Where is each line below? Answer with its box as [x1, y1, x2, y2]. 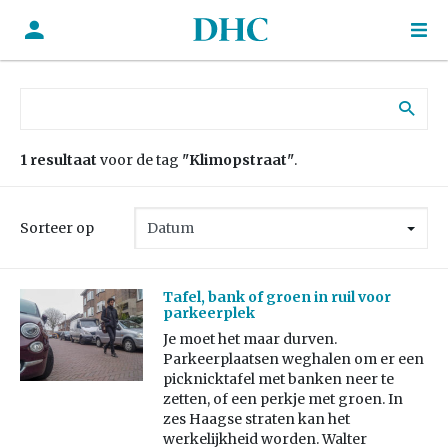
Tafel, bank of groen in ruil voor [162, 288, 391, 307]
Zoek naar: [19, 88, 93, 106]
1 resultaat [20, 151, 97, 169]
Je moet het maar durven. [162, 330, 337, 349]
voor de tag [97, 151, 182, 169]
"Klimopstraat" [182, 151, 294, 169]
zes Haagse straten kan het [162, 410, 350, 429]
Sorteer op [20, 219, 94, 237]
